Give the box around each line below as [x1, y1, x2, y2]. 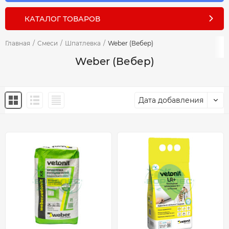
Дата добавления [139, 96, 203, 105]
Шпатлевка [65, 39, 101, 47]
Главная [5, 39, 30, 47]
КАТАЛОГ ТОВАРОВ [25, 14, 100, 24]
